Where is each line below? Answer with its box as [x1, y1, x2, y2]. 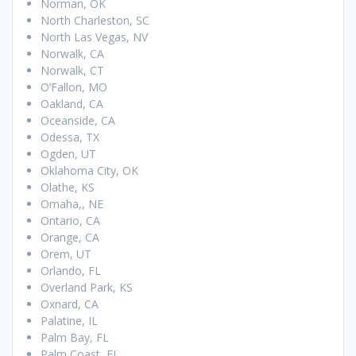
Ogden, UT [41, 146, 96, 162]
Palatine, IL [41, 313, 98, 329]
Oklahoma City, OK [41, 163, 138, 179]
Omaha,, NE [41, 196, 103, 212]
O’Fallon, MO [41, 79, 107, 95]
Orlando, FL [41, 263, 101, 279]
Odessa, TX [41, 130, 99, 145]
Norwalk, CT [41, 63, 104, 79]
